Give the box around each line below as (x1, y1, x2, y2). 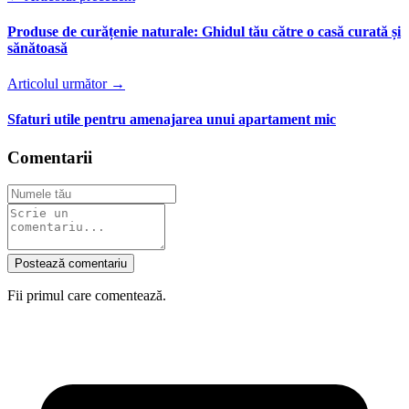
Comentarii (7, 147, 92, 167)
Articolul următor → (7, 76, 125, 92)
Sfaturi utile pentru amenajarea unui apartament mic (7, 111, 336, 128)
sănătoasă (7, 39, 68, 56)
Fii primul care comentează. (7, 288, 166, 304)
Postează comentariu (15, 257, 127, 271)
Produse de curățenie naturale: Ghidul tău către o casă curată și (7, 23, 401, 39)
